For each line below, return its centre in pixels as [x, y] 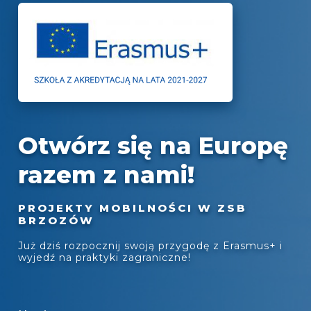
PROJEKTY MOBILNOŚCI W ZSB [133, 208]
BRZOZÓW [56, 220]
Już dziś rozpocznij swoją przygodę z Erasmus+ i [150, 246]
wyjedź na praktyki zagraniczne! [104, 258]
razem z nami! [106, 175]
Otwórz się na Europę [153, 146]
